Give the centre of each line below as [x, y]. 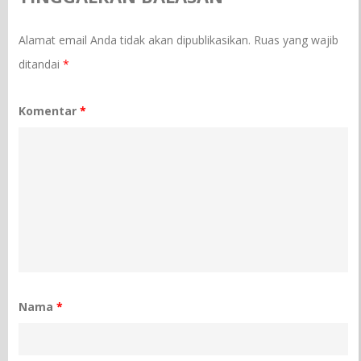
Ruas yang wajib [297, 39]
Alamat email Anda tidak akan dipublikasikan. [135, 39]
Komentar [50, 110]
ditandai [41, 64]
